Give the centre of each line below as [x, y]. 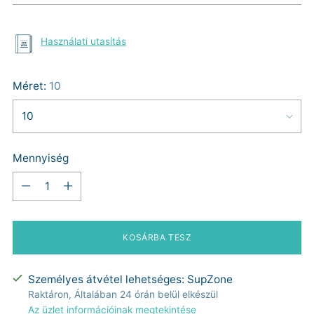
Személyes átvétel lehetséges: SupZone [130, 279]
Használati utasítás [83, 42]
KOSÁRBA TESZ [157, 238]
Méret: [31, 86]
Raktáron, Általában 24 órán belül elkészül [123, 294]
